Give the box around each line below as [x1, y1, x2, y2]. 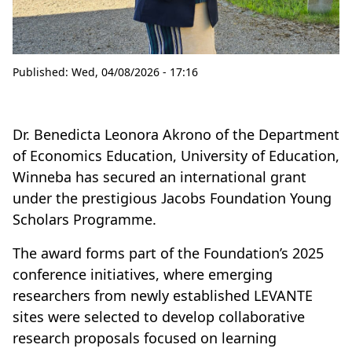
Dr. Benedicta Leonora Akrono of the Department [13, 125, 339, 145]
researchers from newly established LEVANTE [13, 286, 313, 306]
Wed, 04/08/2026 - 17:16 [71, 64, 198, 80]
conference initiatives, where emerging [13, 265, 273, 284]
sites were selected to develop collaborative [13, 307, 305, 327]
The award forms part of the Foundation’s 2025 [13, 244, 324, 263]
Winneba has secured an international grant [13, 167, 306, 187]
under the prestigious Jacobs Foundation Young [13, 189, 332, 208]
